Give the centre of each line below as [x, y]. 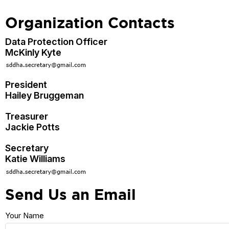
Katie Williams [35, 159]
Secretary [27, 148]
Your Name [25, 215]
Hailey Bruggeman [44, 96]
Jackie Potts [32, 127]
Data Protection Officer [56, 41]
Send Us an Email [71, 194]
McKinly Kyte [33, 52]
